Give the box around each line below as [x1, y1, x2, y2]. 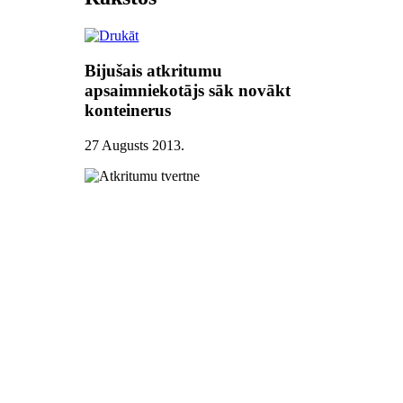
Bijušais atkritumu [85, 60, 223, 80]
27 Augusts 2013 [85, 137, 182, 153]
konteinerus [85, 100, 172, 120]
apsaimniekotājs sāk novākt [85, 80, 291, 100]
